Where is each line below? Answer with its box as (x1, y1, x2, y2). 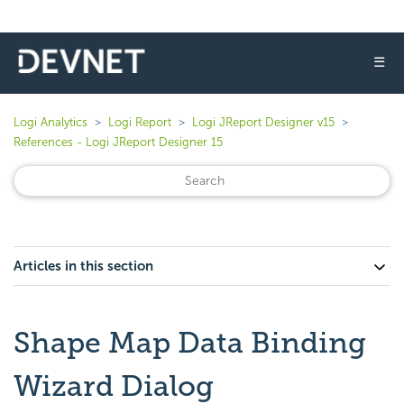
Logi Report (108, 115, 171, 129)
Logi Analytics (14, 115, 87, 129)
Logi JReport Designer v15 (192, 115, 335, 129)
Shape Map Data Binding (14, 326, 366, 360)
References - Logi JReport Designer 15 (14, 135, 223, 149)
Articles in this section (14, 258, 153, 274)
